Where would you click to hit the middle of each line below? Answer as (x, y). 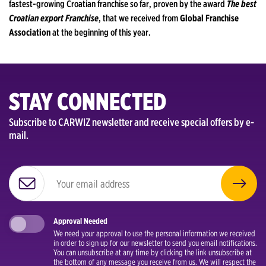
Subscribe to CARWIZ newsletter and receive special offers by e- (132, 122)
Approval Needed (80, 221)
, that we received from (139, 18)
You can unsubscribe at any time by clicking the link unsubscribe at (153, 253)
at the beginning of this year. (102, 33)
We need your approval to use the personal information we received (154, 234)
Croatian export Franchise (54, 18)
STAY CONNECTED (88, 102)
